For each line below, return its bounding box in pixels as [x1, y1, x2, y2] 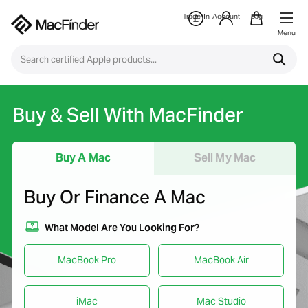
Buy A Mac [56, 151, 111, 165]
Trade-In [182, 12, 210, 21]
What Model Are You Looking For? [45, 221, 199, 234]
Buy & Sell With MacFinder [12, 96, 243, 137]
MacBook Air [193, 254, 249, 266]
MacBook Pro [58, 254, 116, 266]
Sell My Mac [193, 151, 256, 165]
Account [212, 12, 240, 21]
